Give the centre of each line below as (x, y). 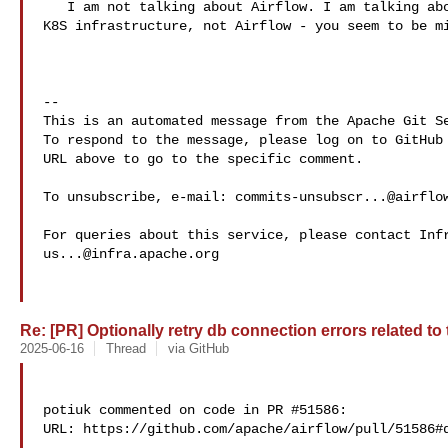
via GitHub (198, 348)
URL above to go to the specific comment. (203, 159)
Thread (125, 348)
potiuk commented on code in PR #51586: (195, 410)
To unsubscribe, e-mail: (139, 197)
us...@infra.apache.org (131, 254)
